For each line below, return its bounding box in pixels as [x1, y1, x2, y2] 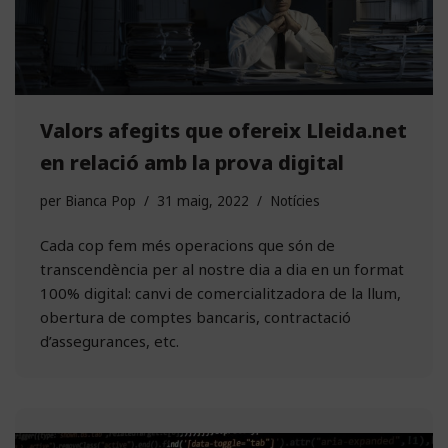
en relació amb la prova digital [40, 148, 344, 176]
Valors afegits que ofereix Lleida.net [40, 116, 407, 144]
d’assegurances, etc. [40, 330, 179, 351]
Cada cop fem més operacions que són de [40, 234, 335, 255]
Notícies [270, 191, 320, 210]
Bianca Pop [65, 191, 136, 210]
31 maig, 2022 [157, 191, 249, 210]
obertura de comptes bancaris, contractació [40, 306, 351, 327]
